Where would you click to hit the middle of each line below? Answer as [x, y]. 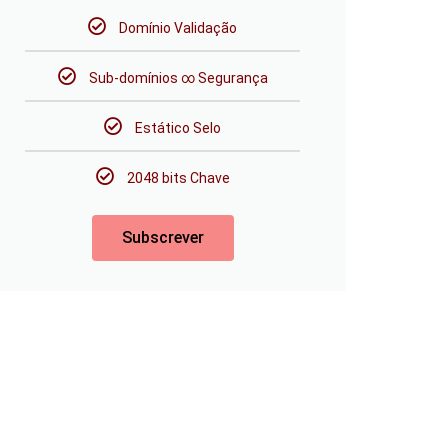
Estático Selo [178, 128]
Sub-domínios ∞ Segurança [178, 78]
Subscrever [162, 237]
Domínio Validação [178, 28]
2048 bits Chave [178, 178]
